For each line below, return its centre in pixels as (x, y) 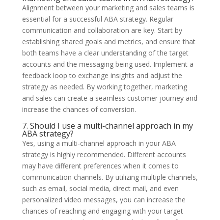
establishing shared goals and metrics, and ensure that (109, 41)
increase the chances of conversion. (79, 109)
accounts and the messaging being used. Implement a (108, 64)
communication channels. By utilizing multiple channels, (110, 177)
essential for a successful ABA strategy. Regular (97, 19)
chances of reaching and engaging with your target (102, 211)
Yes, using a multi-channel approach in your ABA (99, 143)
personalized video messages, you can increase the (104, 199)
